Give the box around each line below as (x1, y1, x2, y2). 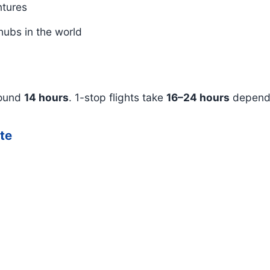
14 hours (24, 91, 69, 104)
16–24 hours (166, 91, 230, 104)
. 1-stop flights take (69, 91, 166, 104)
